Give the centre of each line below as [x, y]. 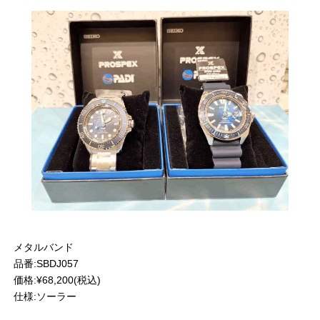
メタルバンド [44, 247]
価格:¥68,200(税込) [57, 280]
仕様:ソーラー [45, 297]
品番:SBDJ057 [46, 264]
